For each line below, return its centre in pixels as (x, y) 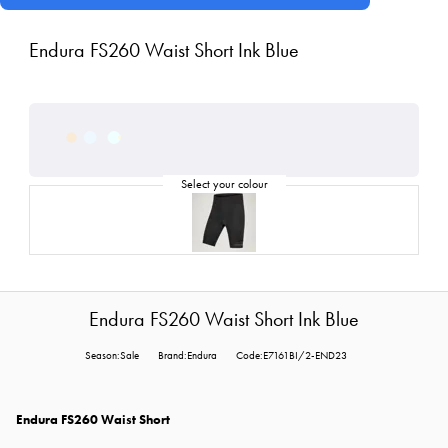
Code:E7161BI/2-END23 (291, 356)
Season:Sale (112, 356)
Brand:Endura (187, 356)
